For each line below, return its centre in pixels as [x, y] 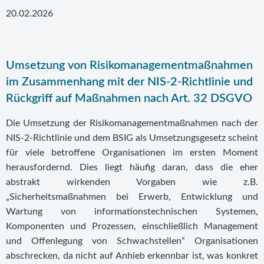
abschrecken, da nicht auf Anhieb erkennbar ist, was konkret [132, 256]
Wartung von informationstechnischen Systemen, [132, 212]
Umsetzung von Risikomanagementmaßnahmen [129, 65]
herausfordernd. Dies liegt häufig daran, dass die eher [132, 167]
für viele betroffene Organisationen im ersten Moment [132, 153]
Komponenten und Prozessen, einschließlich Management [132, 226]
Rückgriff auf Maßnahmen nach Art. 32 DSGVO [129, 98]
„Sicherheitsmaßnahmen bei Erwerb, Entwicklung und [132, 197]
